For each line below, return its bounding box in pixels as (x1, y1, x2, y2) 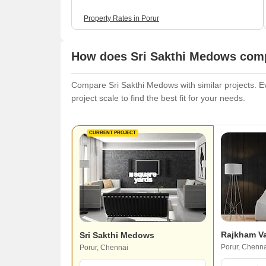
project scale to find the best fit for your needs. (71, 93, 245, 103)
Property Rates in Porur (84, 14, 159, 23)
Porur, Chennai (80, 243, 128, 252)
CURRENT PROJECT (89, 130, 136, 136)
